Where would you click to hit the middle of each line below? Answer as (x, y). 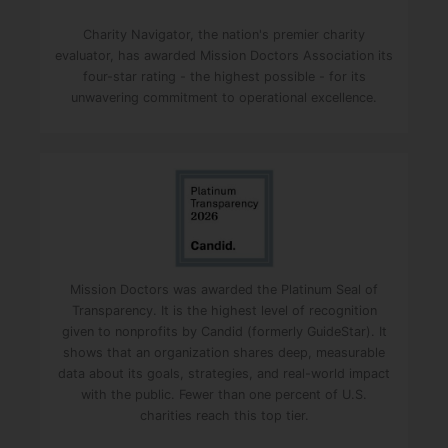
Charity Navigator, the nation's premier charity (224, 35)
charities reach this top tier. (224, 415)
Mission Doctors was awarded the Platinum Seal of (224, 289)
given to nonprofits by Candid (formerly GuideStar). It (224, 331)
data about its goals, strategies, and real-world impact (224, 373)
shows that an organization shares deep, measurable (224, 352)
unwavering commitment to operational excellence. (224, 98)
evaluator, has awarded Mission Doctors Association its (224, 56)
